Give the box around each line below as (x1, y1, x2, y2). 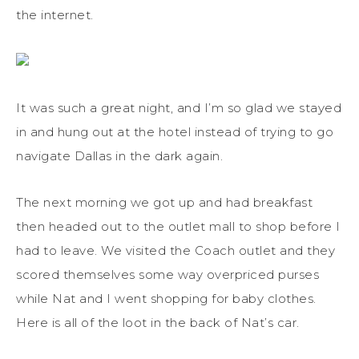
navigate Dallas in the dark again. (16, 147, 223, 163)
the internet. (16, 6, 94, 22)
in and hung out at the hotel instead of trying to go (16, 123, 333, 139)
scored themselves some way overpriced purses (16, 266, 319, 282)
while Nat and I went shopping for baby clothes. (16, 290, 317, 306)
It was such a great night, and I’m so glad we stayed (16, 99, 341, 115)
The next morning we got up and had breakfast (16, 194, 313, 210)
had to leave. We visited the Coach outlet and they (16, 242, 335, 258)
